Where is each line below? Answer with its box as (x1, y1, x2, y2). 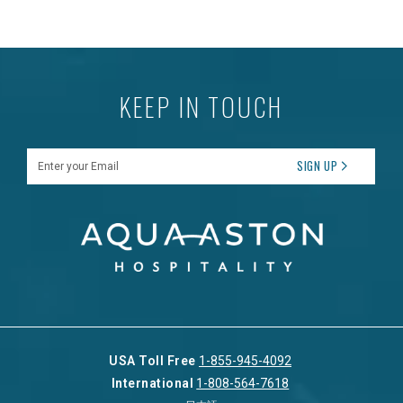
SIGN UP (297, 157, 338, 175)
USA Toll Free (109, 353, 199, 368)
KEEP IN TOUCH (119, 87, 284, 125)
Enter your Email (27, 151, 109, 165)
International (111, 375, 194, 390)
